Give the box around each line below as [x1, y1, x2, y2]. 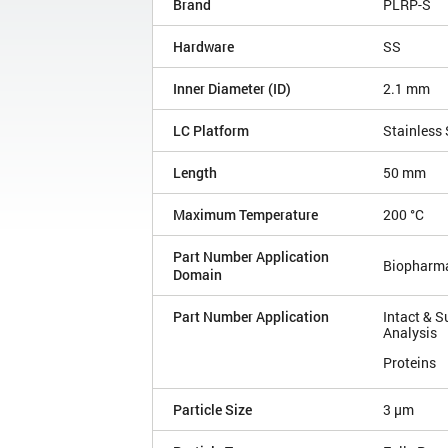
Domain [173, 265, 222, 285]
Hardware [173, 37, 234, 57]
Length [173, 163, 217, 183]
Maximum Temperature [173, 205, 318, 225]
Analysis [383, 323, 437, 343]
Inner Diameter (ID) [173, 79, 291, 99]
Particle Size [173, 400, 252, 420]
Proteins [383, 353, 436, 373]
